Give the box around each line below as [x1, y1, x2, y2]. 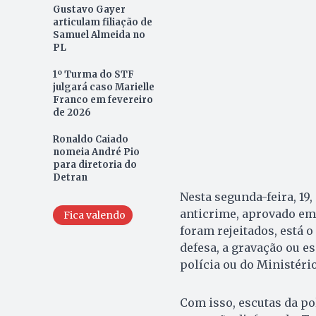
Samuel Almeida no [52, 29, 145, 42]
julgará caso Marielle [52, 81, 154, 94]
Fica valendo [63, 209, 126, 222]
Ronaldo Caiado [52, 133, 128, 146]
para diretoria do [52, 159, 137, 171]
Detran [52, 171, 87, 184]
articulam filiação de [52, 16, 152, 29]
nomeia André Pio [52, 146, 140, 159]
